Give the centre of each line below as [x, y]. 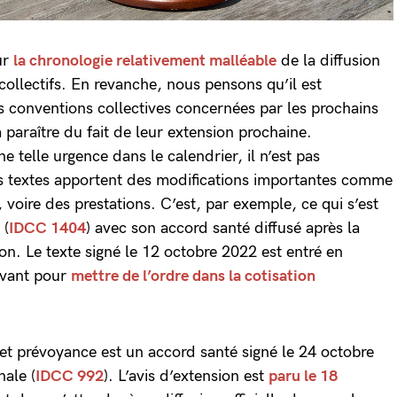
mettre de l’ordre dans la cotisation [193, 276]
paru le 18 [303, 377]
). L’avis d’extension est [186, 377]
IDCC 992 [70, 377]
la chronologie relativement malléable [145, 61]
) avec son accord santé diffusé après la [223, 229]
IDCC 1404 [47, 229]
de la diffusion [328, 61]
